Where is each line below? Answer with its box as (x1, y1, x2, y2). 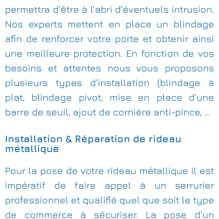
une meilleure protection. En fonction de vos (5, 47, 214, 59)
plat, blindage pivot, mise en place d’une (5, 91, 214, 103)
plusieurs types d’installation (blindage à (5, 77, 214, 88)
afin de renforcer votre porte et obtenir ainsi (5, 33, 214, 44)
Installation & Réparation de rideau (5, 133, 181, 145)
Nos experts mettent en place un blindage (5, 18, 214, 30)
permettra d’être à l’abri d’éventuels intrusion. (5, 3, 214, 15)
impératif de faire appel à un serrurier (5, 179, 214, 191)
